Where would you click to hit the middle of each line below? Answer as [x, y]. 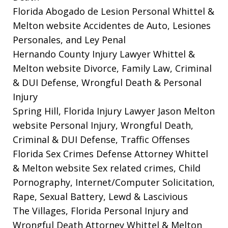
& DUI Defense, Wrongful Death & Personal [107, 82]
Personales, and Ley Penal [69, 39]
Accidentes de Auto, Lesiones [147, 25]
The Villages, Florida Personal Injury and [101, 210]
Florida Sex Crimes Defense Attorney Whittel [110, 153]
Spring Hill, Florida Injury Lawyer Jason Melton [114, 111]
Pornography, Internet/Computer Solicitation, [114, 182]
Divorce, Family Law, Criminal [146, 68]
